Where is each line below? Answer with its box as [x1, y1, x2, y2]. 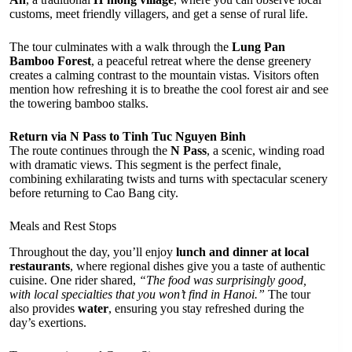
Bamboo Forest [9, 54, 91, 68]
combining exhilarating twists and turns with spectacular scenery [9, 172, 328, 186]
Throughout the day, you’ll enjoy [9, 244, 176, 258]
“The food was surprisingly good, [139, 273, 306, 287]
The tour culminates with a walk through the [9, 40, 232, 54]
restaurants [9, 258, 70, 273]
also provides [9, 301, 78, 315]
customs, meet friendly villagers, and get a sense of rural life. [9, 7, 308, 21]
